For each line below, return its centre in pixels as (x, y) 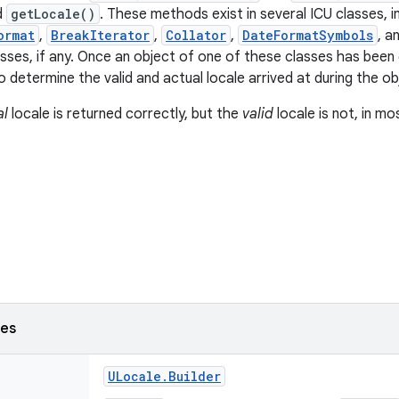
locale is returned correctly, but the (125, 114)
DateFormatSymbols (308, 35)
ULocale (134, 376)
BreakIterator (100, 35)
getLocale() (53, 14)
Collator (196, 35)
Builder (195, 376)
